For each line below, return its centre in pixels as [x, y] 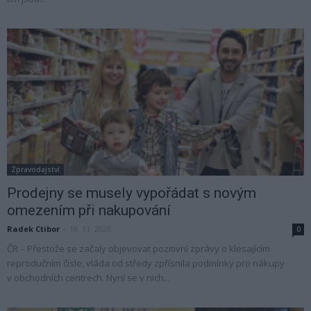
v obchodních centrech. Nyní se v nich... [89, 277]
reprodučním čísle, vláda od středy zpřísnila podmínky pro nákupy [146, 263]
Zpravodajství [35, 169]
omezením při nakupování [89, 210]
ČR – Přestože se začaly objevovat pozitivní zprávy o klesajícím [138, 248]
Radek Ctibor [33, 228]
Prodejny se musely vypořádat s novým [132, 193]
